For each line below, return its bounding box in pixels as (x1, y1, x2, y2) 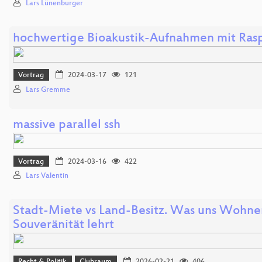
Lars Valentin (26, 172, 68, 181)
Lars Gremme (26, 85, 70, 94)
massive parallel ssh (13, 118, 120, 133)
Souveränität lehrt (13, 218, 114, 233)
